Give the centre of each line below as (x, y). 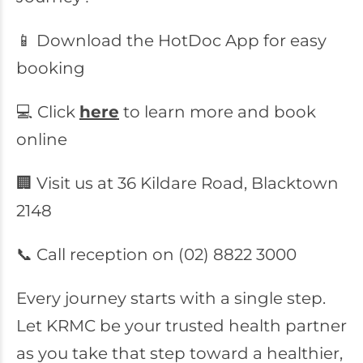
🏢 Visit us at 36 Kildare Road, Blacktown (177, 183)
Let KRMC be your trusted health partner (181, 326)
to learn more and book (218, 112)
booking (51, 68)
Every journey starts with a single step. (171, 298)
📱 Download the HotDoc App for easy (171, 41)
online (42, 139)
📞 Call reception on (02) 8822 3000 (156, 254)
